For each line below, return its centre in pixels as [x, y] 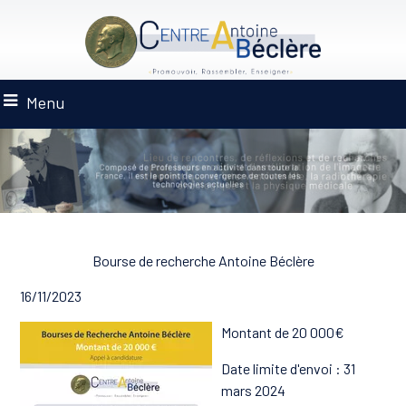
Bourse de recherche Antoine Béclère [203, 260]
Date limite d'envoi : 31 [289, 369]
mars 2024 [254, 391]
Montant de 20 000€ [283, 333]
